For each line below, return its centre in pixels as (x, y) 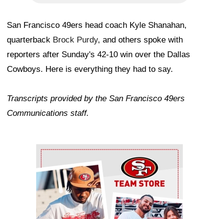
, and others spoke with (140, 40)
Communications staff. (48, 113)
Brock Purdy (75, 40)
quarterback (30, 40)
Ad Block (53, 152)
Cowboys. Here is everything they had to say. (90, 69)
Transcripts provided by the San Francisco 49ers (96, 99)
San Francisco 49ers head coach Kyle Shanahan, (97, 25)
